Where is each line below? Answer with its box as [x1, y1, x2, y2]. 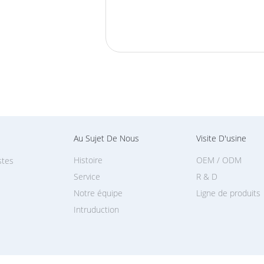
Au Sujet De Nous [74, 133, 139, 144]
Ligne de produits [196, 187, 260, 199]
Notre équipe [74, 187, 123, 199]
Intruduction [74, 204, 119, 215]
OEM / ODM [196, 154, 242, 166]
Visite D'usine [196, 133, 246, 144]
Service [74, 171, 100, 182]
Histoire [74, 154, 103, 166]
